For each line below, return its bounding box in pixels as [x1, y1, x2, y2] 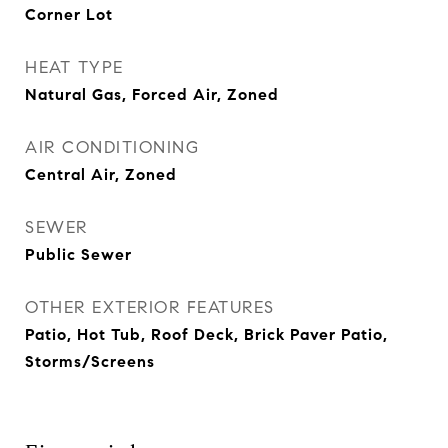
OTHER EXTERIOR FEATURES [25, 297, 275, 318]
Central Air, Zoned [25, 165, 177, 184]
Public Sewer [25, 245, 132, 264]
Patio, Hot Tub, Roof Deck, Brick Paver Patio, [25, 325, 388, 344]
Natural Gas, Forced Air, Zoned [25, 85, 279, 104]
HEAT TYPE [25, 57, 124, 78]
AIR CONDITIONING [25, 137, 199, 158]
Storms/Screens [25, 352, 155, 371]
